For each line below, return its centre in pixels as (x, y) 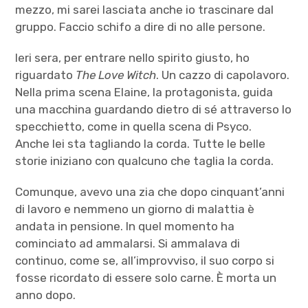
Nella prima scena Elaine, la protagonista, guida (144, 92)
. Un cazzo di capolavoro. (223, 75)
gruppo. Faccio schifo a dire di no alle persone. (141, 26)
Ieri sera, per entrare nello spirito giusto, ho (133, 57)
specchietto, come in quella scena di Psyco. (134, 126)
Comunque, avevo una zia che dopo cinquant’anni (150, 191)
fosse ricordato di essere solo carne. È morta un (146, 277)
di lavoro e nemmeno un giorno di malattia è (135, 209)
